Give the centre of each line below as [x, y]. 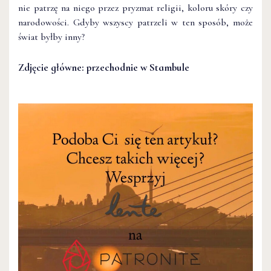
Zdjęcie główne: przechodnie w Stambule [104, 67]
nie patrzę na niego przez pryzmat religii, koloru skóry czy [135, 8]
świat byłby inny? [51, 37]
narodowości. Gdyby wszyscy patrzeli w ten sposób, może [135, 22]
